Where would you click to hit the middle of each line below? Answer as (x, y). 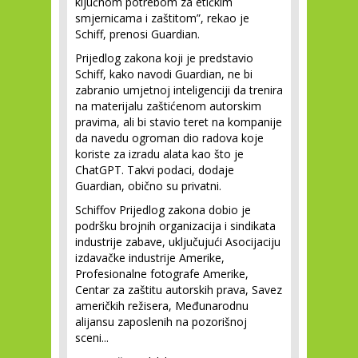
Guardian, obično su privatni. (148, 186)
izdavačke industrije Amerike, (150, 258)
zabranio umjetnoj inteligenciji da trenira (179, 90)
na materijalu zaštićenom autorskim (168, 106)
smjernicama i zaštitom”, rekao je (162, 18)
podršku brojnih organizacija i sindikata (175, 226)
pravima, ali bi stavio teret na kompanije (179, 122)
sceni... (92, 338)
